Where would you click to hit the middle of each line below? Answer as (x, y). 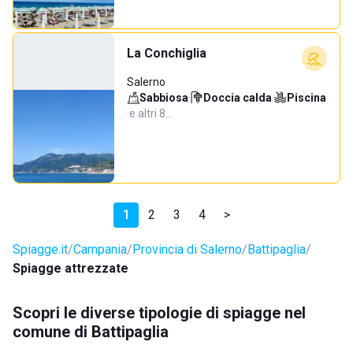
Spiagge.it (40, 249)
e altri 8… (151, 113)
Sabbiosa (164, 98)
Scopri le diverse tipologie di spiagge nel (159, 313)
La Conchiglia (167, 53)
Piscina (307, 98)
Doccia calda (238, 98)
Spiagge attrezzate (71, 268)
